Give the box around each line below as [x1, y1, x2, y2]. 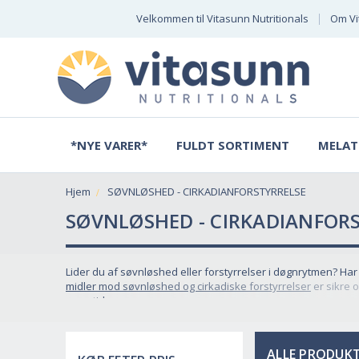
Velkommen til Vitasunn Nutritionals [135, 11, 309, 26]
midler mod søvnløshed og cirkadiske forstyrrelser [66, 278, 311, 293]
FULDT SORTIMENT [176, 136, 289, 153]
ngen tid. [66, 292, 107, 308]
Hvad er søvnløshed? [66, 333, 211, 353]
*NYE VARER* [71, 136, 147, 153]
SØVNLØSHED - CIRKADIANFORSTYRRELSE [107, 184, 306, 199]
